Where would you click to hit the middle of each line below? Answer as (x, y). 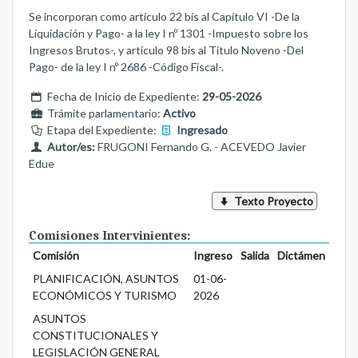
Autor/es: (71, 147)
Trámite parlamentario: (103, 113)
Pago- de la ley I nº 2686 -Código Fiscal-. (126, 67)
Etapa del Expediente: (101, 130)
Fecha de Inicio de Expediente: (123, 97)
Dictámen (301, 256)
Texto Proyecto (272, 201)
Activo (179, 113)
